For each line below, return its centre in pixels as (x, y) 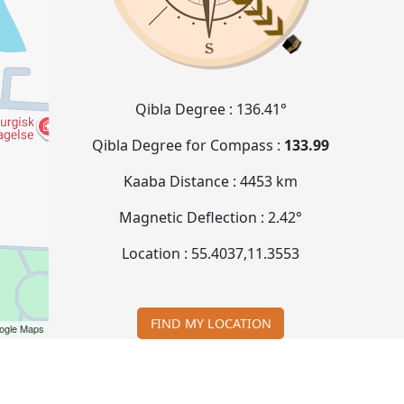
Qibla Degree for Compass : (188, 146)
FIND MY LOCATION (211, 323)
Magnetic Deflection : (194, 218)
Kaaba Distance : (182, 182)
